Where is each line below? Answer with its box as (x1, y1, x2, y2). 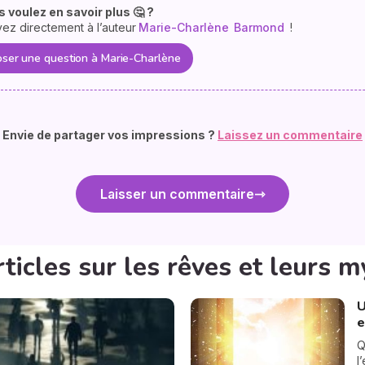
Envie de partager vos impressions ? (2, 128, 218, 143)
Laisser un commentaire (100, 186, 254, 203)
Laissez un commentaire (218, 128, 363, 143)
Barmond (234, 20, 284, 35)
